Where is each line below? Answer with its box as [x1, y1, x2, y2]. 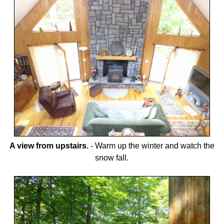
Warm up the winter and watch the [94, 141, 214, 150]
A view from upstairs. [9, 141, 88, 150]
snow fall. [95, 153, 129, 162]
